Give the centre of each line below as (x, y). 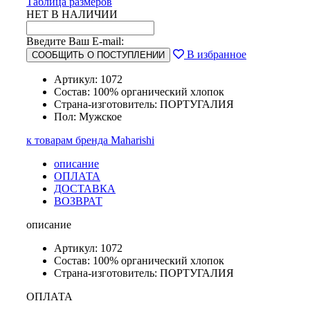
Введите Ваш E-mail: (75, 42)
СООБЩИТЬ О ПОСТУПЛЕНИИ (98, 55)
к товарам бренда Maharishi (90, 140)
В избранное (215, 55)
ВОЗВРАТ (78, 201)
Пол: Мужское (88, 117)
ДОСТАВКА (85, 189)
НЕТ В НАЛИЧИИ (72, 15)
